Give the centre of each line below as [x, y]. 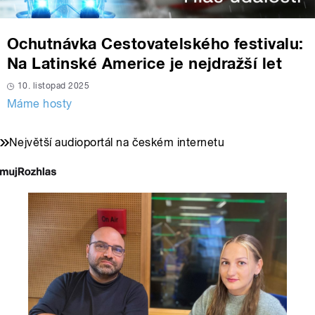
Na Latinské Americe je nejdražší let [145, 64]
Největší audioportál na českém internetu [117, 143]
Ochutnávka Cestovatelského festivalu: [155, 44]
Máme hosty [40, 104]
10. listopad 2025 [54, 86]
